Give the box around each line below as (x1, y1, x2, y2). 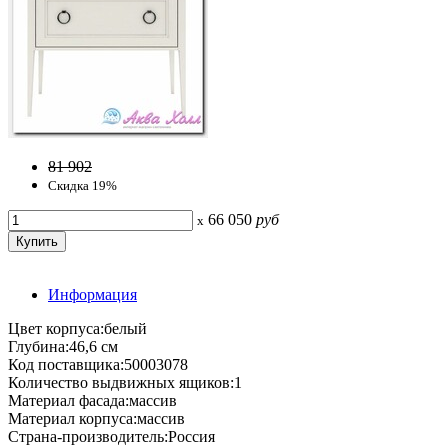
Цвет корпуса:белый (8, 319, 147, 337)
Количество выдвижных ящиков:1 (8, 373, 242, 391)
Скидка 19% (48, 177, 117, 193)
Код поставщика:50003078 (8, 355, 188, 373)
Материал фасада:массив (8, 391, 177, 409)
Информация (48, 285, 137, 303)
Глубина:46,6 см (8, 337, 118, 355)
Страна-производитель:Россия (8, 427, 215, 445)
